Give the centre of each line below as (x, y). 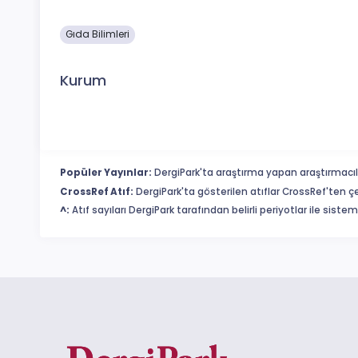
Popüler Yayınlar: (106, 173)
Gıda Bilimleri (98, 34)
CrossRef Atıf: (97, 191)
